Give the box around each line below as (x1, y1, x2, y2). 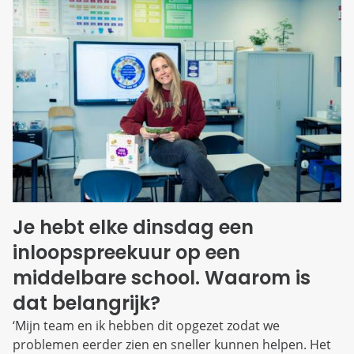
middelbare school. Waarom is (13, 265, 311, 292)
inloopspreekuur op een (13, 239, 240, 266)
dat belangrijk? (13, 290, 175, 317)
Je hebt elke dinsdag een (13, 214, 254, 241)
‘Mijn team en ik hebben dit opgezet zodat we (13, 317, 280, 335)
